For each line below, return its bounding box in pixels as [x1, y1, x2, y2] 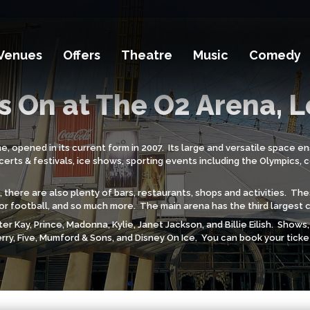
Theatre [121, 47, 173, 62]
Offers [63, 47, 101, 62]
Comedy [249, 47, 302, 62]
